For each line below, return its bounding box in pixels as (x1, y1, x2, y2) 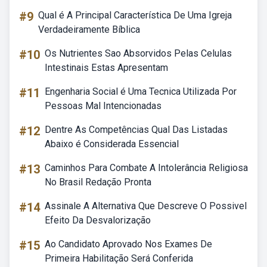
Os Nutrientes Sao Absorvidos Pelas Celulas (45, 48, 232, 59)
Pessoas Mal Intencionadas (45, 100, 162, 111)
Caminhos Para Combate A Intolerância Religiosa (45, 162, 248, 173)
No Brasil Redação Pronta (45, 176, 151, 188)
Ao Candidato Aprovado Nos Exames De (45, 238, 212, 250)
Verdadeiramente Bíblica (38, 24, 140, 35)
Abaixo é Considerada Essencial (45, 138, 179, 150)
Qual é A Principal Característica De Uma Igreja (38, 10, 232, 21)
